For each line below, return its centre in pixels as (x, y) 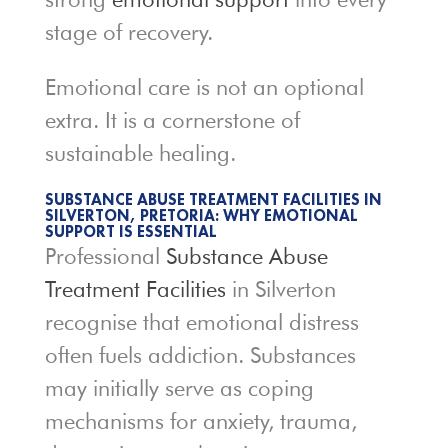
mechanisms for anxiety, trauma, (200, 421)
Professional (105, 256)
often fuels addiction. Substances (200, 355)
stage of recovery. (128, 32)
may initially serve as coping (179, 388)
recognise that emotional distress (201, 322)
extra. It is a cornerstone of (172, 120)
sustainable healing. (140, 153)
